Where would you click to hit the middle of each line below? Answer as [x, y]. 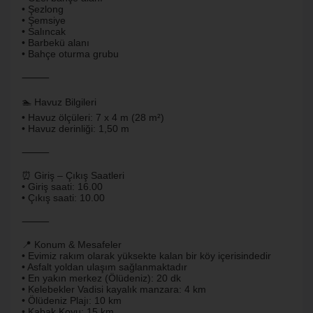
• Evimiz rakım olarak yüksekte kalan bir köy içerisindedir [146, 256]
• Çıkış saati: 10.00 [63, 198]
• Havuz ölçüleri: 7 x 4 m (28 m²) [93, 117]
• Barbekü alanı [56, 43]
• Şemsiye [44, 20]
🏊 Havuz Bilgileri [59, 102]
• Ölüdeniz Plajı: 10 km [72, 300]
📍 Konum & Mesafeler [72, 245]
